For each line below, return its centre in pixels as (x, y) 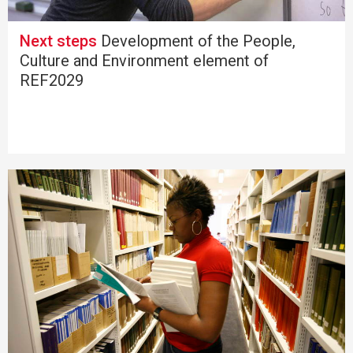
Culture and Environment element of (144, 60)
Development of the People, (196, 41)
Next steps (58, 41)
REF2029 (52, 80)
